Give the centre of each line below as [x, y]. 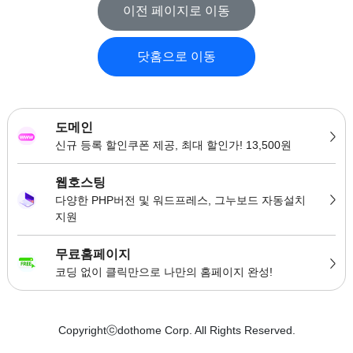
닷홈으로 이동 [176, 56]
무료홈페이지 [93, 254]
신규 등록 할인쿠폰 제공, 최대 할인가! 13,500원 [173, 145]
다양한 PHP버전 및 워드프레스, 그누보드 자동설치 [180, 200]
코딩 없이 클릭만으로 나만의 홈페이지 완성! [163, 271]
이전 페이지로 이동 [176, 10]
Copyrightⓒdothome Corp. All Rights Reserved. [176, 330]
